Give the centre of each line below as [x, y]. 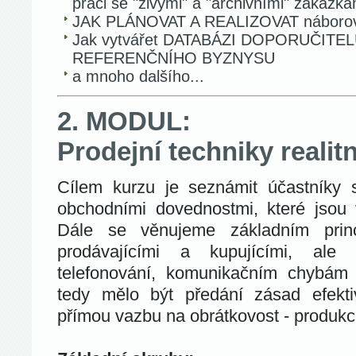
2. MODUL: [124, 121]
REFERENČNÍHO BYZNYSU [174, 58]
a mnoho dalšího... [138, 76]
